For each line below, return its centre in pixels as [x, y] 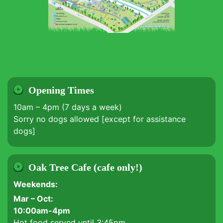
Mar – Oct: [33, 199]
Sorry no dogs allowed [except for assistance [100, 119]
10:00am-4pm [42, 211]
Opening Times [61, 90]
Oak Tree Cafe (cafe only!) [85, 167]
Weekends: [36, 184]
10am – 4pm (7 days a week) [68, 107]
